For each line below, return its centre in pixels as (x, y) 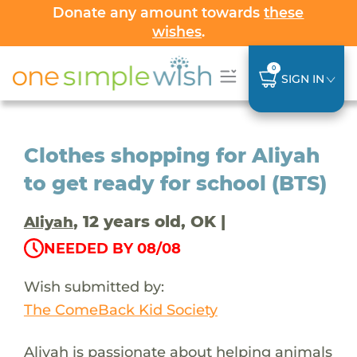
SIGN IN (302, 78)
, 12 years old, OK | (149, 221)
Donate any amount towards (159, 12)
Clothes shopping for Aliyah (171, 155)
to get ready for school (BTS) (175, 183)
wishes (177, 31)
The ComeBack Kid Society (120, 309)
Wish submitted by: (94, 286)
